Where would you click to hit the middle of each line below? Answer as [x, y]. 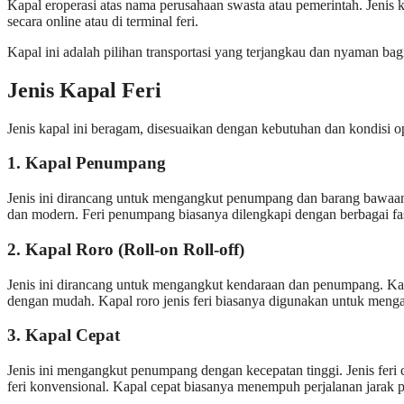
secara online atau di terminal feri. [103, 21]
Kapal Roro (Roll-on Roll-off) [135, 249]
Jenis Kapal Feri [84, 90]
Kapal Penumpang [96, 163]
